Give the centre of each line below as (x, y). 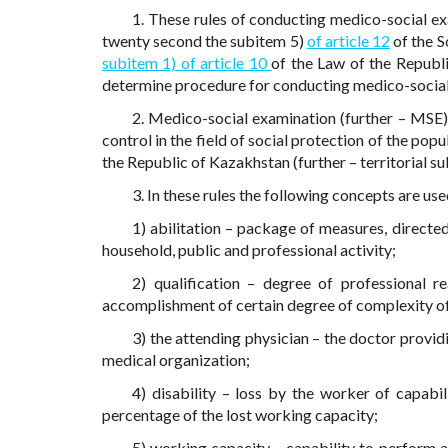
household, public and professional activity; (249, 250)
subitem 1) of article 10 (187, 63)
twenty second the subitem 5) (204, 41)
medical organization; (176, 360)
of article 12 (348, 41)
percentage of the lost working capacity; (240, 415)
